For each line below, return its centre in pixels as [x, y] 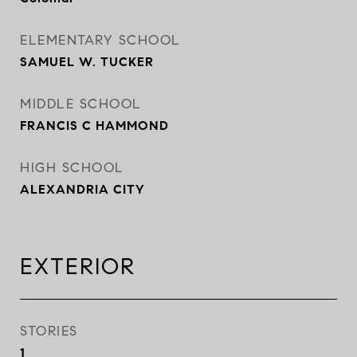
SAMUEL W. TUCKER [87, 62]
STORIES [49, 331]
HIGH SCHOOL [72, 168]
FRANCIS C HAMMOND [94, 126]
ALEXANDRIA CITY [82, 189]
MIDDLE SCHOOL [81, 104]
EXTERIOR [78, 267]
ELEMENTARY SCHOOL [100, 40]
